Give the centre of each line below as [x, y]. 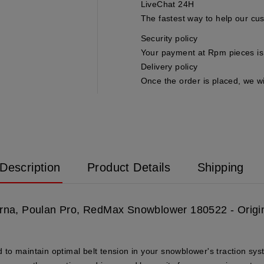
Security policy [169, 38]
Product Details [129, 167]
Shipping [220, 167]
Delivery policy [169, 66]
